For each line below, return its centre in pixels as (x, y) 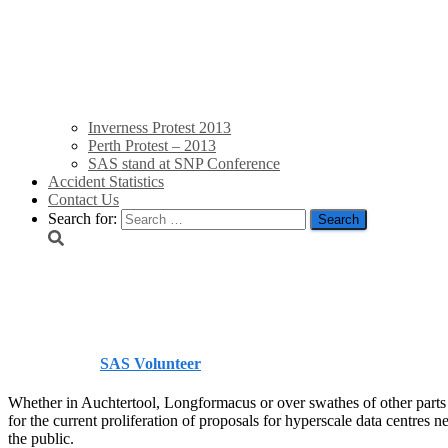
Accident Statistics (106, 182)
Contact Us (83, 200)
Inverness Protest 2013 (159, 128)
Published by (54, 363)
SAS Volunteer (150, 363)
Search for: (82, 219)
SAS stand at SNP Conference (184, 164)
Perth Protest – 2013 (152, 146)
